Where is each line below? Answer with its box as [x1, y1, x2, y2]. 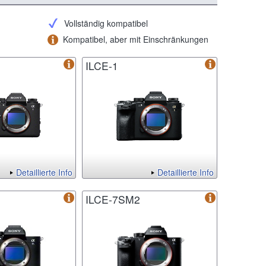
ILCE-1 [85, 58, 118, 74]
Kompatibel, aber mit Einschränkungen [63, 33, 208, 46]
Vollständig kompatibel [64, 17, 148, 30]
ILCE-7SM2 [85, 192, 140, 207]
